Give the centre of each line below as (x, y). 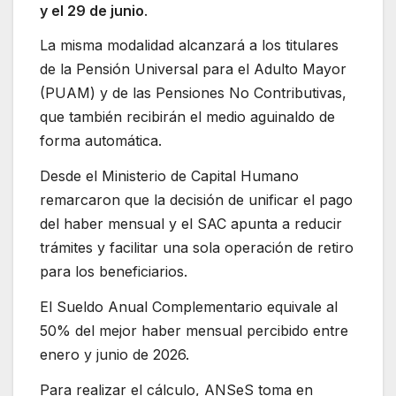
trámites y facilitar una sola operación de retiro (197, 248)
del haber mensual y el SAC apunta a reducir (191, 224)
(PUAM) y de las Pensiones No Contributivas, (193, 93)
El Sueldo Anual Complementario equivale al (189, 306)
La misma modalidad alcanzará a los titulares (189, 46)
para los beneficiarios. (114, 272)
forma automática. (101, 141)
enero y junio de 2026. (114, 354)
